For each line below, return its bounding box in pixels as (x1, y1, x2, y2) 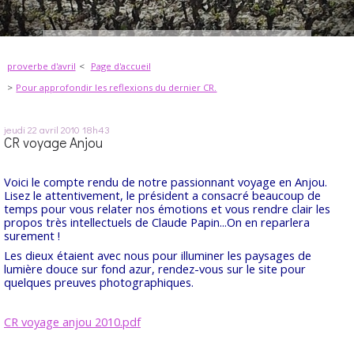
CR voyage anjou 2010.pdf (4, 314, 141, 330)
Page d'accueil (90, 60, 151, 73)
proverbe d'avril (6, 60, 76, 73)
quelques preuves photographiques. (4, 273, 194, 290)
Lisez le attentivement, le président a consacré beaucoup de (4, 186, 321, 203)
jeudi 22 (4, 122, 37, 137)
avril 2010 (40, 122, 80, 137)
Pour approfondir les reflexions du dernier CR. (16, 81, 217, 94)
